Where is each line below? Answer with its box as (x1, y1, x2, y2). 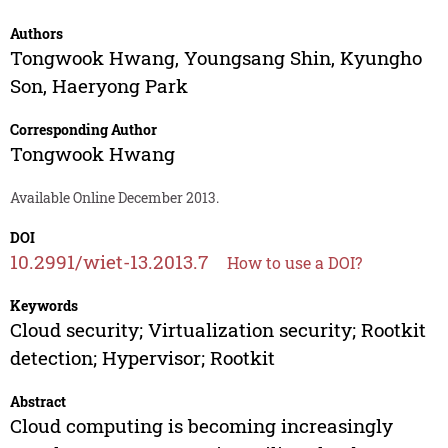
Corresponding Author (9, 120, 157, 140)
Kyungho (339, 45, 422, 71)
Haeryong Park (51, 73, 188, 99)
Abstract (9, 392, 66, 412)
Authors (9, 24, 63, 44)
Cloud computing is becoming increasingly (9, 413, 393, 439)
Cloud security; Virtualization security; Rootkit (9, 317, 426, 343)
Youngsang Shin (183, 45, 331, 71)
